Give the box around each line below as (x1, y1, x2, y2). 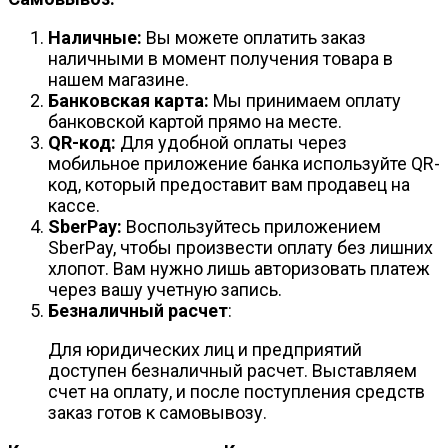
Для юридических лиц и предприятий (48, 339, 362, 361)
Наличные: (48, 27, 142, 49)
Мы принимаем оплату (209, 90, 401, 112)
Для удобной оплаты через (116, 132, 347, 154)
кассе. (48, 195, 100, 217)
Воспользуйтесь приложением (126, 216, 381, 238)
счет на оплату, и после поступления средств (48, 381, 425, 403)
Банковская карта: (48, 90, 209, 112)
